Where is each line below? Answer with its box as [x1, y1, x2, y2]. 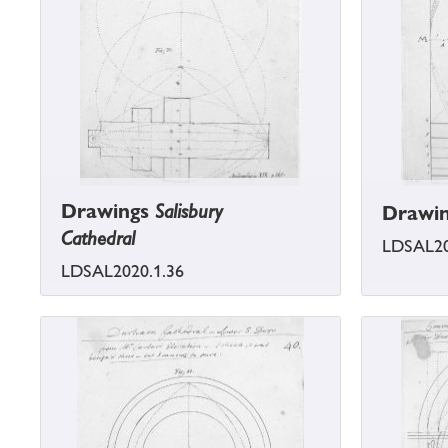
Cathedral [61, 226, 135, 251]
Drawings [61, 199, 155, 224]
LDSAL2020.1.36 [61, 261, 184, 282]
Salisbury [155, 199, 223, 224]
